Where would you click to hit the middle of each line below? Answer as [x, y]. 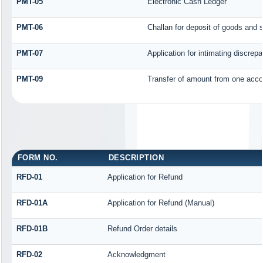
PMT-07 [29, 53]
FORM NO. [38, 158]
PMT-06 [29, 28]
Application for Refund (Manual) [161, 203]
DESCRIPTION [136, 158]
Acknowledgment [136, 255]
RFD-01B [32, 229]
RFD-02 [29, 255]
